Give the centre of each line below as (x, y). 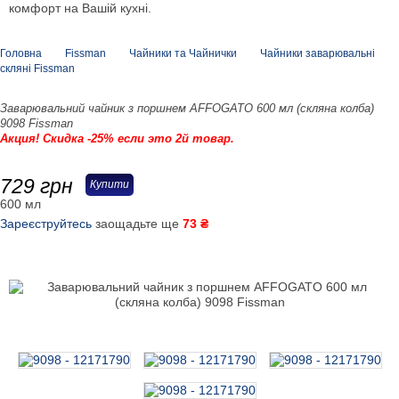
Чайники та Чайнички (183, 53)
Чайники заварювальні (318, 53)
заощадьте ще (139, 224)
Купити (110, 184)
